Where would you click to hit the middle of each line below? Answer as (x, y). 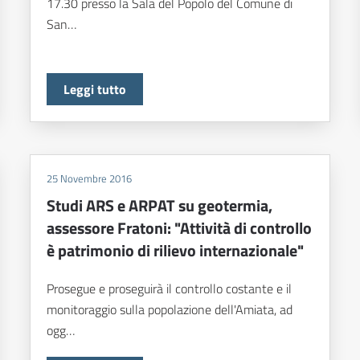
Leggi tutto (95, 90)
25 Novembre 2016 (90, 179)
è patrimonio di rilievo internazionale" (176, 251)
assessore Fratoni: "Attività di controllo (180, 228)
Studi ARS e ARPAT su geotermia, (160, 206)
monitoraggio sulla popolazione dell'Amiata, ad (170, 310)
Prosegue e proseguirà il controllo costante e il (170, 289)
